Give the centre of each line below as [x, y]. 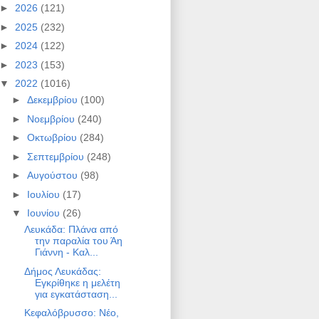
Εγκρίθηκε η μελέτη [77, 282]
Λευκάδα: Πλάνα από [71, 230]
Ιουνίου [45, 213]
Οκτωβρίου [53, 138]
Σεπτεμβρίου [57, 156]
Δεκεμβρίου [53, 100]
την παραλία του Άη [78, 241]
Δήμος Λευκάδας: [62, 271]
